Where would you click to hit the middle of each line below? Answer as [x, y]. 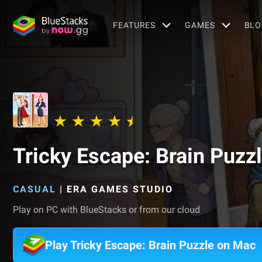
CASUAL [35, 189]
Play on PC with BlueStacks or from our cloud [106, 210]
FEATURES [135, 25]
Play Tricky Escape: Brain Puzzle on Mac [150, 245]
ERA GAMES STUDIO [120, 189]
